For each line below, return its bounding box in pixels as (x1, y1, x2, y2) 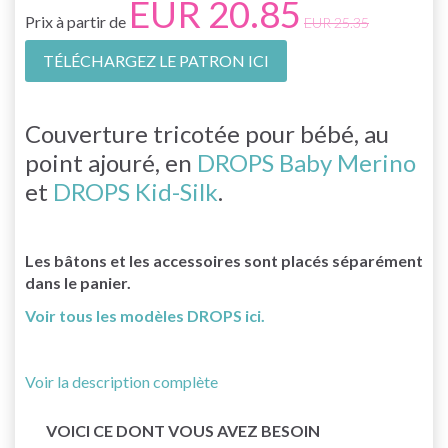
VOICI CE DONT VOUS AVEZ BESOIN (46, 420, 320, 440)
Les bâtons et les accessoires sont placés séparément (25, 250, 423, 270)
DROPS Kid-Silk (53, 176, 218, 206)
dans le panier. (25, 272, 131, 292)
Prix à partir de (25, 11, 129, 31)
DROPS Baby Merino (197, 147, 416, 177)
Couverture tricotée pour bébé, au (25, 118, 389, 148)
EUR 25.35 (304, 13, 369, 31)
